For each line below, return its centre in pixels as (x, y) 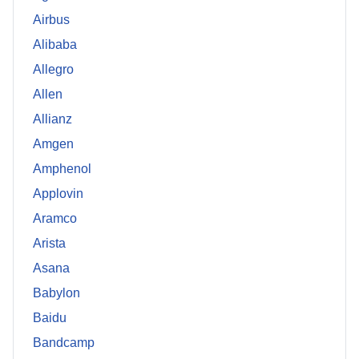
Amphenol (62, 169)
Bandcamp (64, 343)
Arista (49, 244)
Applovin (58, 194)
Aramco (55, 219)
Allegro (53, 70)
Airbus (51, 20)
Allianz (52, 119)
